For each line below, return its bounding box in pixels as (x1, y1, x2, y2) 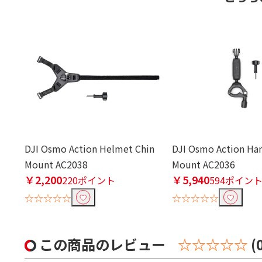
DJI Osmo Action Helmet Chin (25, 142, 154, 156)
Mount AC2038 (25, 157, 88, 172)
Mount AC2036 (172, 157, 235, 172)
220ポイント (62, 173, 115, 188)
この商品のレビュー (39, 234, 168, 255)
